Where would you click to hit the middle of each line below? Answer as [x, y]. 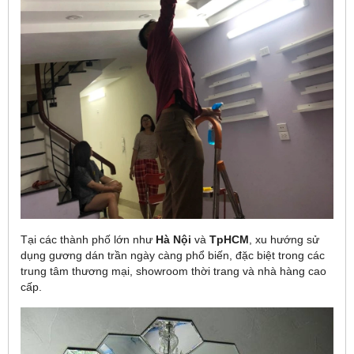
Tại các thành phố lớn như [88, 240]
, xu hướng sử [284, 240]
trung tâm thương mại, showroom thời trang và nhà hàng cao [173, 271]
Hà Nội [173, 240]
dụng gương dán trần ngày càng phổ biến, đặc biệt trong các [173, 256]
